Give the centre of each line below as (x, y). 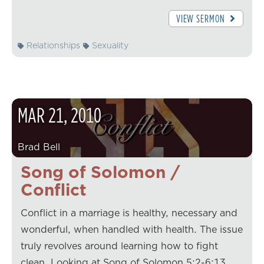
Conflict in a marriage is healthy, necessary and (129, 212)
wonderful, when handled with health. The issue (132, 229)
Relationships (52, 45)
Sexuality (109, 45)
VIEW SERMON (202, 19)
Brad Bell (39, 146)
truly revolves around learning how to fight (119, 245)
